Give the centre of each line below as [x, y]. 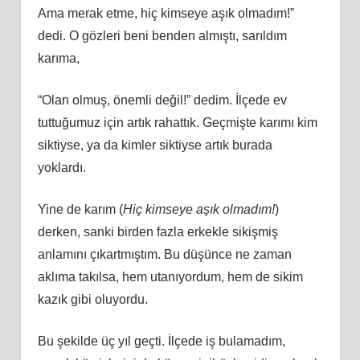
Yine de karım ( [80, 209]
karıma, [58, 58]
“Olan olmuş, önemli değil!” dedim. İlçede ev [162, 100]
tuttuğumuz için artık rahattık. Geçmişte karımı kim [177, 122]
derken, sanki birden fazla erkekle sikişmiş [157, 231]
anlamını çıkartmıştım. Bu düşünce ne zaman [164, 254]
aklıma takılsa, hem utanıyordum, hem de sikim [170, 276]
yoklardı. [61, 167]
